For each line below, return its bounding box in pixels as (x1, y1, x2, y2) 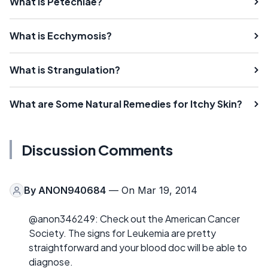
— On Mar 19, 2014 (106, 184, 197, 197)
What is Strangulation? (10, 63, 120, 77)
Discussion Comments (22, 141, 173, 159)
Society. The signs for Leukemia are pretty (29, 227, 216, 240)
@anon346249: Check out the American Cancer (29, 212, 240, 226)
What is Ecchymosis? (10, 29, 112, 42)
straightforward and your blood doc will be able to (29, 241, 247, 254)
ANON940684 (38, 184, 106, 197)
